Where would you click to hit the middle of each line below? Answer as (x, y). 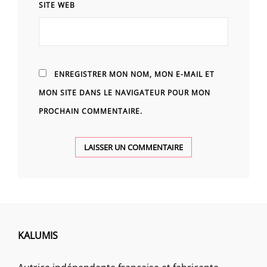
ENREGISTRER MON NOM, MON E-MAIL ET (134, 74)
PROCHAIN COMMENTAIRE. (91, 111)
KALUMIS (38, 236)
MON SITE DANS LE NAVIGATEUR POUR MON (125, 93)
